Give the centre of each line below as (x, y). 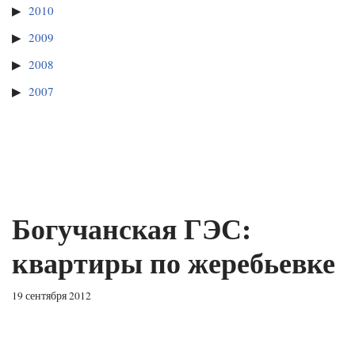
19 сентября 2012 (52, 296)
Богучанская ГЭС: (132, 229)
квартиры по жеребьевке (174, 263)
